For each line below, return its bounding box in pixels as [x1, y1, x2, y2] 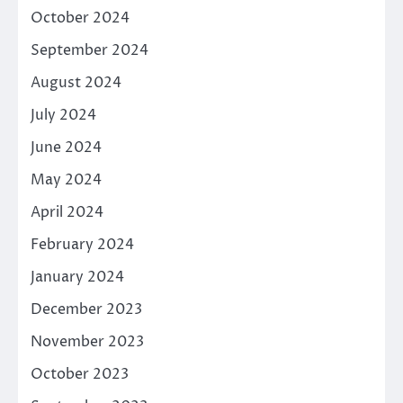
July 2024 [31, 104, 96, 125]
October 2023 [31, 363, 129, 384]
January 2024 [31, 266, 124, 287]
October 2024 [31, 7, 130, 28]
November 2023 [31, 331, 144, 352]
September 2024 [31, 40, 148, 60]
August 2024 [31, 72, 121, 93]
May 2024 [31, 169, 102, 190]
